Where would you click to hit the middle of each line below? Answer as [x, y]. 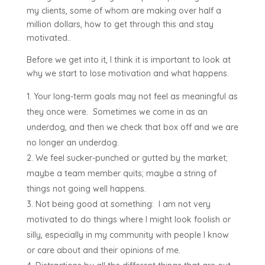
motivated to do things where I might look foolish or [128, 220]
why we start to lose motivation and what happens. [127, 74]
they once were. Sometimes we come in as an [117, 112]
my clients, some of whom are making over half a [124, 11]
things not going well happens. [86, 189]
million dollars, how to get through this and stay [120, 25]
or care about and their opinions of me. [103, 251]
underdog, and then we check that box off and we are [132, 127]
